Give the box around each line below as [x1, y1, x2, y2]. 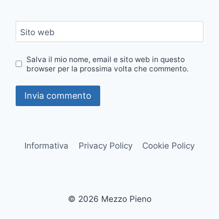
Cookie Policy [142, 140, 195, 151]
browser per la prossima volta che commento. [26, 64, 189, 73]
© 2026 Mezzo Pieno [67, 194, 152, 204]
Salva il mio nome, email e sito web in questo [26, 54, 185, 64]
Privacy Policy [78, 140, 132, 151]
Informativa [24, 140, 69, 151]
